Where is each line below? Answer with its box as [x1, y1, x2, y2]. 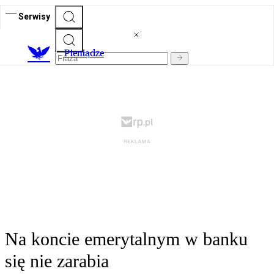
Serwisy [18, 11, 50, 21]
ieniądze [70, 47, 104, 59]
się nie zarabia [5, 251, 109, 272]
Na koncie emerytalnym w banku [5, 229, 248, 250]
